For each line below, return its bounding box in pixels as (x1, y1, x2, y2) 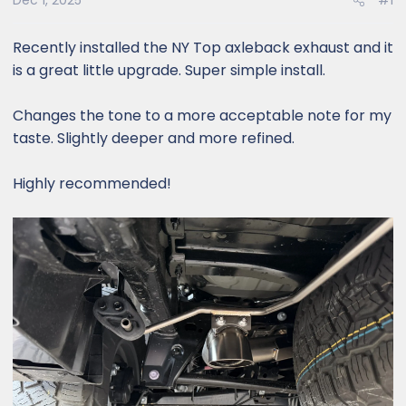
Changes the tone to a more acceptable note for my (13, 105, 391, 126)
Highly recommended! (13, 173, 171, 194)
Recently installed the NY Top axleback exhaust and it (13, 37, 393, 58)
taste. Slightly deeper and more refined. (13, 128, 295, 149)
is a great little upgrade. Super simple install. (13, 60, 325, 81)
